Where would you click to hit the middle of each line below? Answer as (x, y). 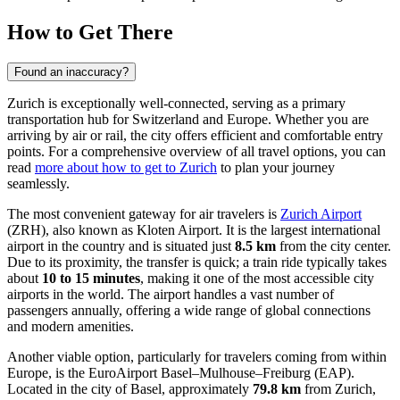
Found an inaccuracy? (71, 71)
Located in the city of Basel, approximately (130, 388)
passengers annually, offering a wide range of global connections (189, 310)
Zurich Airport (321, 213)
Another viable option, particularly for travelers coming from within (197, 356)
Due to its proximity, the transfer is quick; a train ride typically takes (197, 262)
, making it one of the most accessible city (257, 278)
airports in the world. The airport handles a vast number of (171, 294)
